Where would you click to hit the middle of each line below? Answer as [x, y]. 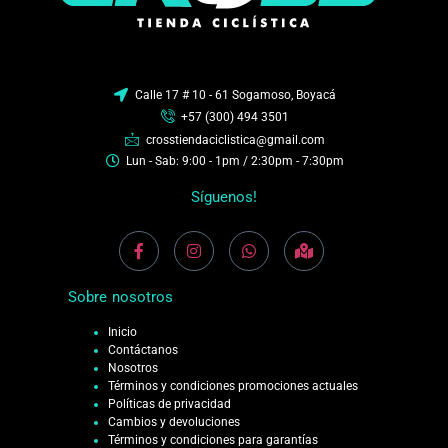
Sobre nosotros [120, 297]
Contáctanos [143, 349]
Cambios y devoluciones [174, 421]
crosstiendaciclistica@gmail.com [235, 139]
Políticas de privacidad [169, 403]
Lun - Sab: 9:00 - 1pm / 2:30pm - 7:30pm [235, 161]
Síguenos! [224, 197]
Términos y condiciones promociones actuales [233, 385]
